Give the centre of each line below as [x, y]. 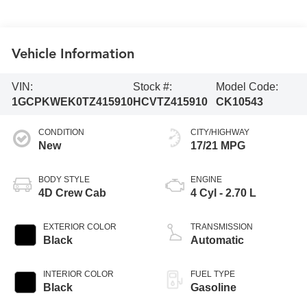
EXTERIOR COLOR [80, 227]
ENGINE [206, 180]
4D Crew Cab [73, 193]
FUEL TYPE [213, 274]
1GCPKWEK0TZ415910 [73, 101]
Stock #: [153, 86]
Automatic [217, 241]
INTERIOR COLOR [79, 274]
